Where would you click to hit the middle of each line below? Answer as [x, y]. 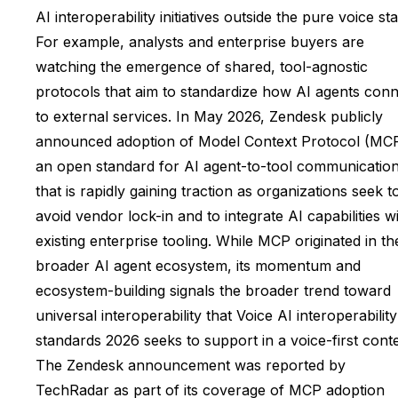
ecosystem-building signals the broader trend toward [213, 290]
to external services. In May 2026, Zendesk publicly [209, 116]
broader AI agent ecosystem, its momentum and [198, 265]
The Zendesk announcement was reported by [191, 365]
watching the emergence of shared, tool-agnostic [202, 66]
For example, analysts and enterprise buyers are [200, 41]
